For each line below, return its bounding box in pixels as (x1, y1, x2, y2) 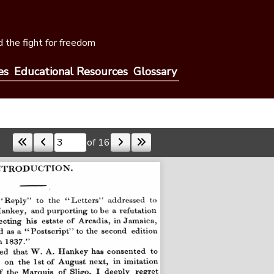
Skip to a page (11, 141, 73, 155)
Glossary (133, 64, 177, 79)
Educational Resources (13, 64, 128, 79)
